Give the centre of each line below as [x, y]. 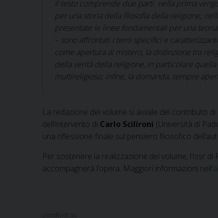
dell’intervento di [71, 124]
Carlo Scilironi [127, 124]
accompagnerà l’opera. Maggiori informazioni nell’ [127, 168]
